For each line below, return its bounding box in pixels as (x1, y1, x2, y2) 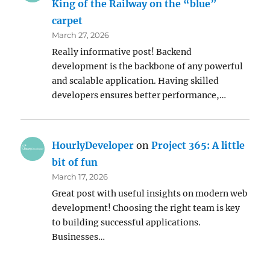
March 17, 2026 (52, 172, 108, 182)
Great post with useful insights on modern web (52, 188, 248, 199)
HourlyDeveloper (52, 139, 134, 152)
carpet (52, 14, 83, 27)
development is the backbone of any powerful (52, 61, 243, 72)
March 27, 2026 (52, 30, 110, 40)
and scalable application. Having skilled (52, 75, 219, 87)
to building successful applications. (52, 217, 201, 228)
